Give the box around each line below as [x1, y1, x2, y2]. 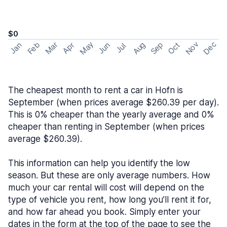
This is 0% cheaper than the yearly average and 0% [8, 109, 214, 120]
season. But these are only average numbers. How [8, 170, 210, 180]
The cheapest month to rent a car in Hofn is [8, 85, 183, 95]
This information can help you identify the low [8, 158, 190, 168]
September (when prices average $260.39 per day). [8, 97, 219, 107]
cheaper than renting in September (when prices [8, 122, 205, 132]
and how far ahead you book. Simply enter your [8, 207, 201, 217]
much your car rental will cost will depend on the [8, 182, 204, 193]
